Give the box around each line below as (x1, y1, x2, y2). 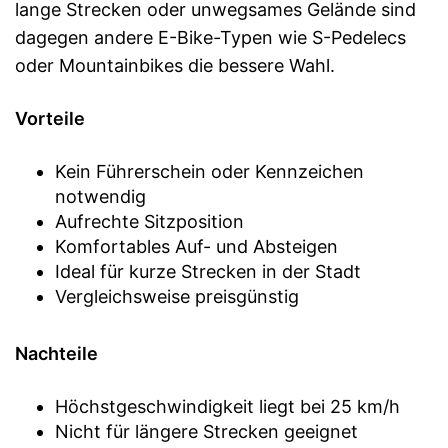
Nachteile (15, 343, 98, 364)
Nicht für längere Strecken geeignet (55, 421, 358, 442)
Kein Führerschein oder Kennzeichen (55, 161, 364, 182)
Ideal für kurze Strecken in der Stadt (55, 261, 361, 282)
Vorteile (15, 108, 85, 129)
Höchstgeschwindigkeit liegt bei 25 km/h (55, 396, 400, 417)
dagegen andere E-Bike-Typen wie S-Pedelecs (15, 27, 406, 48)
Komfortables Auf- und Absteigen (55, 236, 338, 257)
